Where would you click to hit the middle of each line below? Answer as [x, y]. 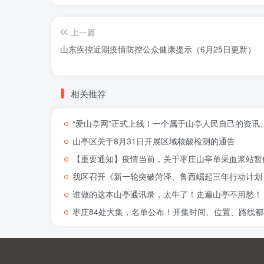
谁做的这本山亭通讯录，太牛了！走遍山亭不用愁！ [167, 194]
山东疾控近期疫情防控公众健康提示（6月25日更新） [158, 49]
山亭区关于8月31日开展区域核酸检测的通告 [154, 141]
